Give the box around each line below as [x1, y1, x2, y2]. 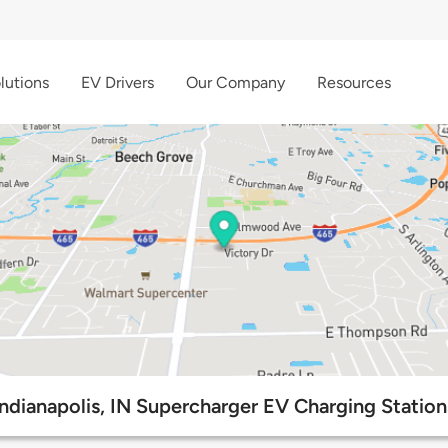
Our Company [186, 72, 285, 92]
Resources [317, 72, 391, 92]
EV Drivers [81, 72, 154, 92]
